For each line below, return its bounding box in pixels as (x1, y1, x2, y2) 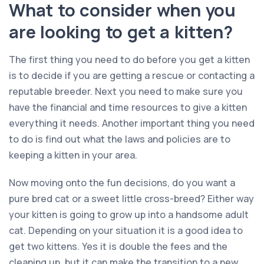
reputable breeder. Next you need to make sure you (9, 84, 243, 98)
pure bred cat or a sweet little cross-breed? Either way (9, 192, 254, 205)
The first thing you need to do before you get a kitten (9, 52, 250, 66)
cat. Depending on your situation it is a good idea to (9, 223, 243, 237)
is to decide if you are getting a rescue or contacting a (9, 68, 255, 82)
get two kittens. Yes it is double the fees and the (9, 239, 227, 253)
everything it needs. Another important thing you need (9, 116, 255, 130)
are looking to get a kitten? (9, 19, 233, 44)
